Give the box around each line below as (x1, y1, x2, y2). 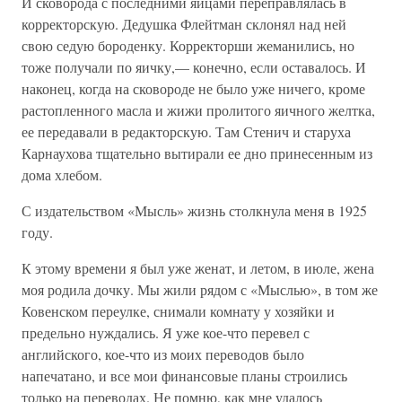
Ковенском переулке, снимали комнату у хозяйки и (22, 301, 335, 320)
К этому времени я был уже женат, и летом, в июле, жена (22, 258, 374, 277)
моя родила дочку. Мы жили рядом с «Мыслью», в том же (22, 280, 378, 299)
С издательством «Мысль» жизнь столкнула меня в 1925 (22, 201, 367, 220)
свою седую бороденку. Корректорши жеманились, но (22, 36, 354, 55)
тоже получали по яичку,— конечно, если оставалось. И (22, 57, 366, 76)
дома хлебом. (22, 165, 102, 184)
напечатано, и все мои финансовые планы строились (22, 366, 347, 385)
